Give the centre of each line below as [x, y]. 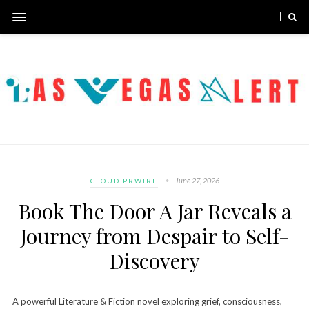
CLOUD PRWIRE [124, 180]
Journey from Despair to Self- [154, 236]
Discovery [154, 260]
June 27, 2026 [197, 180]
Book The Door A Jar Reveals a [154, 211]
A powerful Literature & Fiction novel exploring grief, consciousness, [147, 301]
